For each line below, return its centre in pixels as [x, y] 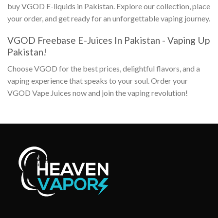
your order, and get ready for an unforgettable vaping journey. [109, 18]
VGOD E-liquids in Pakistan [67, 6]
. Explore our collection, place [162, 6]
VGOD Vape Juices [40, 93]
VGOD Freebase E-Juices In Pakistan [84, 40]
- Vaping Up [185, 40]
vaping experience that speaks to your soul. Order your [98, 81]
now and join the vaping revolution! [130, 93]
